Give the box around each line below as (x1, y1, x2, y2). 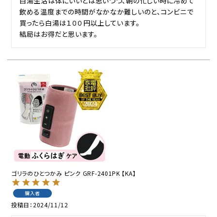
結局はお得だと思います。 (19, 29, 98, 39)
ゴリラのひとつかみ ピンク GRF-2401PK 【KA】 (11, 169, 136, 177)
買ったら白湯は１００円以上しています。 (19, 17, 140, 28)
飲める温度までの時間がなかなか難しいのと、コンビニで (19, 6, 194, 16)
